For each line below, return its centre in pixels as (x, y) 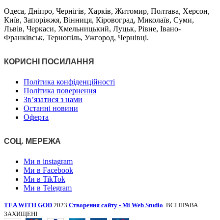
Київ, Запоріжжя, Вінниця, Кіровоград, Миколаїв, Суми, (99, 20)
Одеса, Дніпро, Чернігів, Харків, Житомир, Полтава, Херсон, (107, 11)
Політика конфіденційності (69, 82)
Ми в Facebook (48, 170)
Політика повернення (60, 90)
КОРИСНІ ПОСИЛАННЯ (49, 61)
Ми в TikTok (44, 179)
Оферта (36, 117)
